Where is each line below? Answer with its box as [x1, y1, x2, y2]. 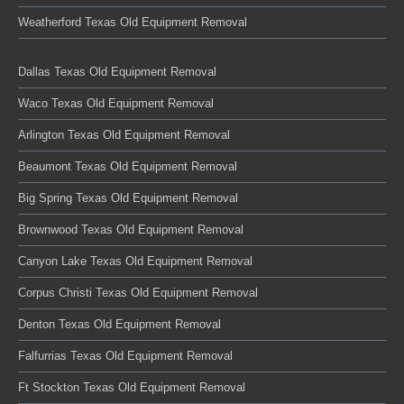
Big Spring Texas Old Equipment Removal [18, 191, 238, 205]
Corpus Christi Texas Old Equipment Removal [18, 286, 258, 299]
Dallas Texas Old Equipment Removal [18, 65, 216, 78]
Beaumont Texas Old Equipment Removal [18, 160, 237, 173]
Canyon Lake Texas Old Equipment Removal [18, 254, 252, 268]
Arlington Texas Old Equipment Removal [18, 128, 230, 142]
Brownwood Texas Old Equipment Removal [18, 223, 243, 236]
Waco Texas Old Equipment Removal [18, 96, 214, 110]
